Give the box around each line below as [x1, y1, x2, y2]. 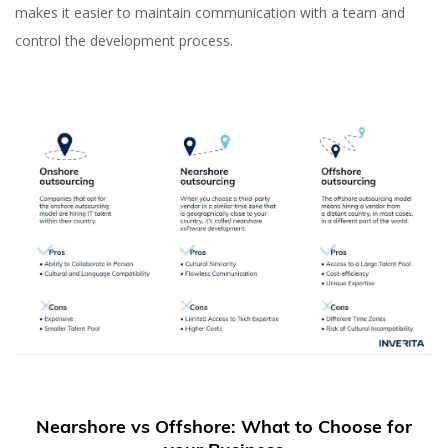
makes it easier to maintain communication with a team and [15, 2, 405, 22]
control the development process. [15, 30, 233, 50]
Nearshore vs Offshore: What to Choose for [36, 415, 412, 439]
